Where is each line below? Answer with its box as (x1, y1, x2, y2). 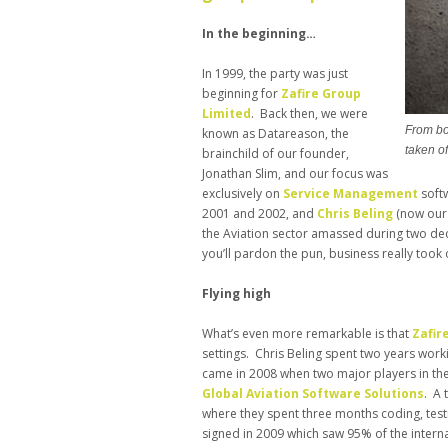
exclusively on (202, 185, 283, 203)
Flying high (202, 285, 271, 303)
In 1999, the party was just (202, 65, 348, 83)
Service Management (283, 185, 418, 203)
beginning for (202, 85, 281, 103)
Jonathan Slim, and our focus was (202, 165, 388, 183)
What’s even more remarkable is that (202, 325, 412, 343)
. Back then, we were (251, 105, 368, 123)
